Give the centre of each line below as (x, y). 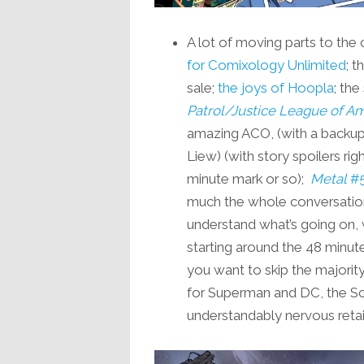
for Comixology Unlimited (266, 65)
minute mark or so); (248, 178)
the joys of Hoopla (275, 87)
